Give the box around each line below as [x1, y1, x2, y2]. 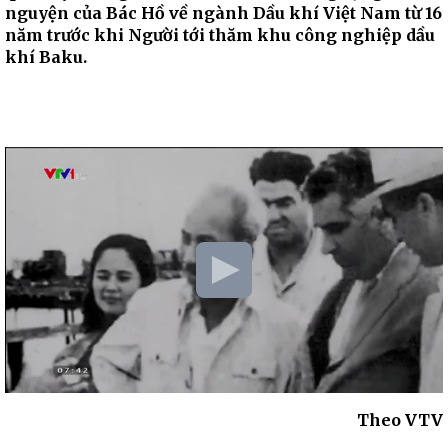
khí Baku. [5, 47, 87, 67]
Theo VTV [357, 410, 443, 431]
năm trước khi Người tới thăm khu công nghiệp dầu [5, 25, 435, 45]
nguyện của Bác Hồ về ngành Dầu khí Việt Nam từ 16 [5, 3, 442, 23]
